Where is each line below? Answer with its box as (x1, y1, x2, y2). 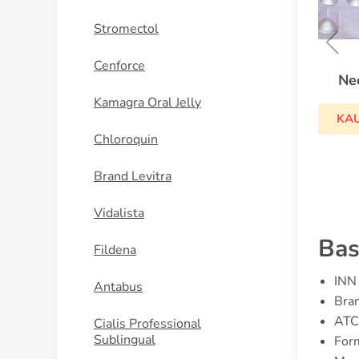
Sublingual (94, 331, 155, 349)
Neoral (182, 71, 228, 91)
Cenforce (94, 57, 145, 75)
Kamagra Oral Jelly (94, 94, 201, 111)
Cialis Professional (94, 315, 201, 333)
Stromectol (94, 20, 159, 38)
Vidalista (94, 204, 144, 222)
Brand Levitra (94, 167, 171, 185)
